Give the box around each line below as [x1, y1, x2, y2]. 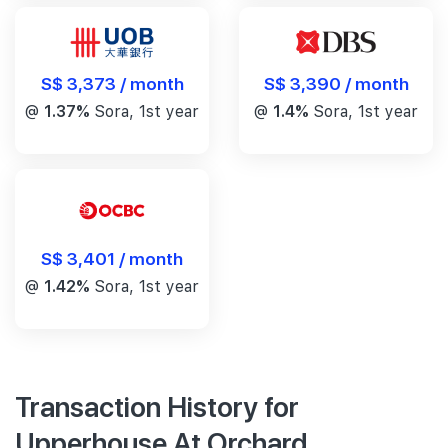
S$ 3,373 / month [40, 71, 184, 95]
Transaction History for [15, 386, 299, 424]
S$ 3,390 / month [263, 70, 409, 94]
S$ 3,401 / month [41, 245, 183, 269]
